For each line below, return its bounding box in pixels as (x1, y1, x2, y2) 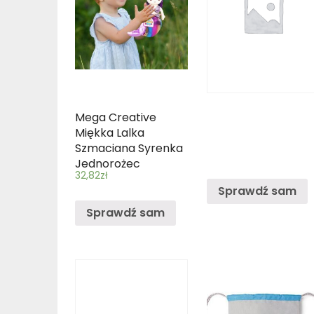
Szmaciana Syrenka (75, 140, 183, 157)
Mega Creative (75, 109, 156, 126)
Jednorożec (75, 156, 140, 172)
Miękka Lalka (75, 125, 144, 142)
